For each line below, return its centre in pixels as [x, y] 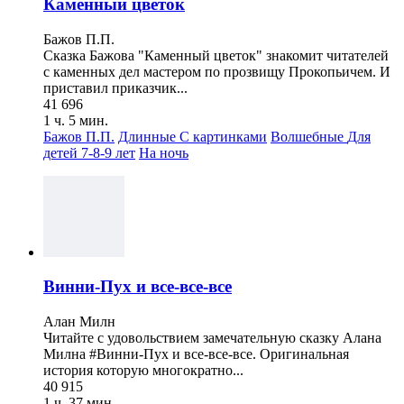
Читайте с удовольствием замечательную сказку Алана [212, 338]
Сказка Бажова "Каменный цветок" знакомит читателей [216, 55]
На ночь [164, 152]
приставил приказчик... [115, 87]
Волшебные [309, 136]
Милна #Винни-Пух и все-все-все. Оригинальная [196, 354]
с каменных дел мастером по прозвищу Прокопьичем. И [217, 71]
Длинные [149, 136]
